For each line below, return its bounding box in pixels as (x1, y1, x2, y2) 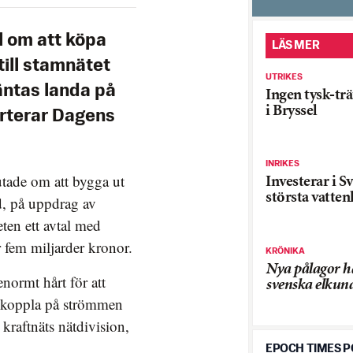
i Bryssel (266, 103, 318, 119)
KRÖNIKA (266, 246, 305, 256)
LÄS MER (272, 39, 320, 51)
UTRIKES (266, 72, 303, 82)
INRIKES (266, 159, 299, 169)
